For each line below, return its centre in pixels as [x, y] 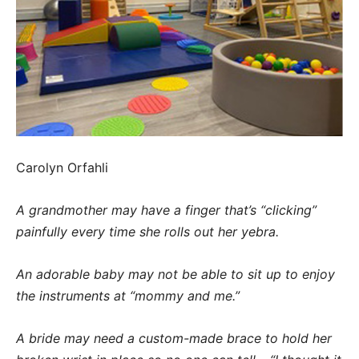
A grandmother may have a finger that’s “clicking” [166, 210]
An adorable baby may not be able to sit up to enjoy [175, 274]
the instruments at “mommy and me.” [130, 296]
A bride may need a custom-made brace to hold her [174, 339]
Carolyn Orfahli [62, 168]
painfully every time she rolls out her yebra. [149, 232]
